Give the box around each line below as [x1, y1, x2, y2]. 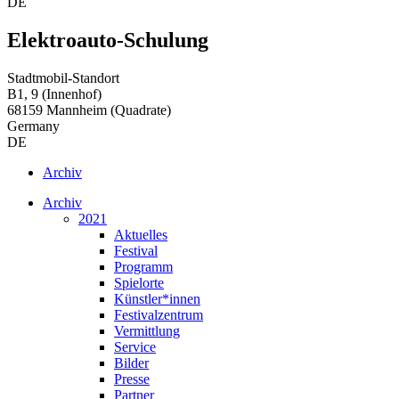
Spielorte [114, 274, 164, 290]
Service [114, 338, 156, 354]
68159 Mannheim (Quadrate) [7, 102, 171, 118]
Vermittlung [114, 322, 180, 338]
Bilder [114, 354, 149, 370]
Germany [7, 118, 60, 134]
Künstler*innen [114, 290, 200, 306]
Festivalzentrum [114, 306, 203, 322]
